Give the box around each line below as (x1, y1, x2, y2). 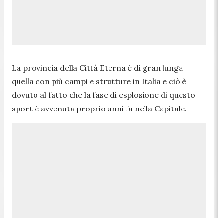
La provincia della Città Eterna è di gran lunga (12, 62, 183, 73)
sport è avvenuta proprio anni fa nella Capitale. (12, 103, 187, 113)
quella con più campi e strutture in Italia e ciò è (12, 76, 186, 86)
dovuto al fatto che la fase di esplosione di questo (12, 90, 195, 100)
